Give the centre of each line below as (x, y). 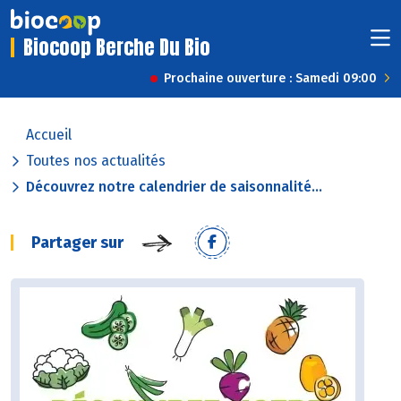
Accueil (49, 135)
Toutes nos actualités (96, 161)
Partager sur (77, 243)
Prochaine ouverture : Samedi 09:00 (270, 79)
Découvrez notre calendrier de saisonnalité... (174, 187)
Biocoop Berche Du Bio (117, 47)
